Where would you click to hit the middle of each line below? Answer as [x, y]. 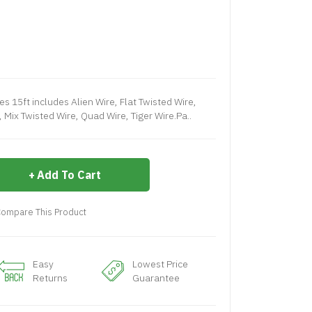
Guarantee [156, 278]
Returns [50, 278]
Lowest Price [161, 264]
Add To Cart [69, 175]
